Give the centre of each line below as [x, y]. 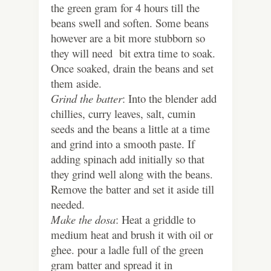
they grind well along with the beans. [132, 174]
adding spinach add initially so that [128, 159]
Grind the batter [87, 99]
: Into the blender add [169, 99]
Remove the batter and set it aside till [132, 189]
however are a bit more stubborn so [128, 38]
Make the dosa [83, 220]
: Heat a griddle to [155, 220]
